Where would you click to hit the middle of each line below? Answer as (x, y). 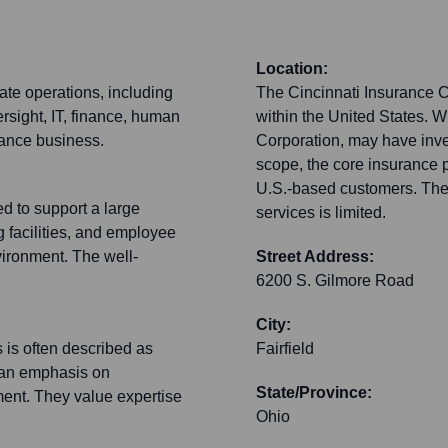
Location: (292, 69)
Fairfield (285, 349)
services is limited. (321, 213)
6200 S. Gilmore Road (335, 281)
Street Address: (315, 257)
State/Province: (314, 393)
